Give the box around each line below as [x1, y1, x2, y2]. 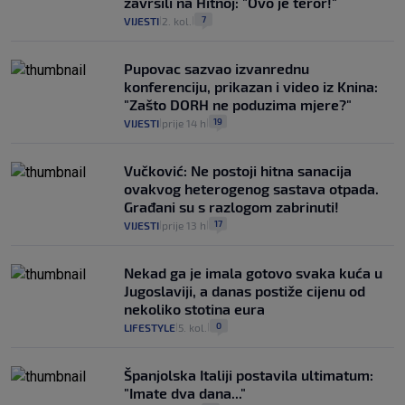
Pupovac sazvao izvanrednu [124, 59, 309, 77]
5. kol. [178, 320, 207, 334]
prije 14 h [162, 116, 206, 129]
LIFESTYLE [124, 320, 175, 334]
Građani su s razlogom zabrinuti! [124, 197, 339, 215]
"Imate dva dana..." [124, 383, 246, 401]
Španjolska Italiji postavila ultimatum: [124, 365, 373, 383]
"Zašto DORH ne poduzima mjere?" [124, 95, 352, 113]
